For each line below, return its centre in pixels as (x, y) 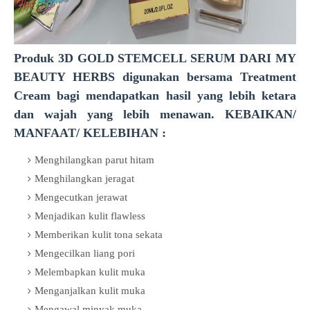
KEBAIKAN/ (261, 114)
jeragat (120, 179)
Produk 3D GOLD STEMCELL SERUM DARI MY (155, 58)
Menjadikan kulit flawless (91, 216)
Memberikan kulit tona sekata (100, 235)
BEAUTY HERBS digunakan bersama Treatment (155, 77)
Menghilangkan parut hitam (96, 160)
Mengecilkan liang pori (86, 253)
